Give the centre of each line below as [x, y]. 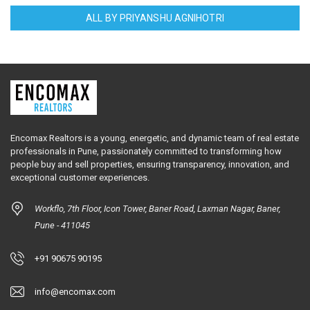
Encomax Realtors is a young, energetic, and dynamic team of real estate [155, 138]
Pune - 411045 [62, 225]
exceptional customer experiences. [80, 177]
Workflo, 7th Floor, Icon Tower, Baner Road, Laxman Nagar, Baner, [157, 208]
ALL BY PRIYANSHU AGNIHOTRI [155, 18]
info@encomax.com [75, 291]
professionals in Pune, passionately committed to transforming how [146, 151]
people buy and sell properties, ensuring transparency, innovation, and [150, 164]
